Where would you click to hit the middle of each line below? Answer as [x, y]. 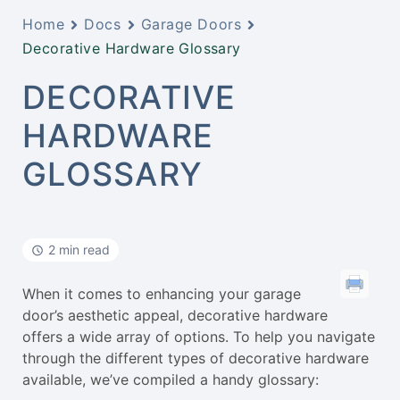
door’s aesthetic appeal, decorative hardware [175, 316]
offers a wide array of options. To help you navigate [199, 337]
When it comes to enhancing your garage [162, 294]
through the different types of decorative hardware [196, 358]
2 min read [79, 250]
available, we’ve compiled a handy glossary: [171, 380]
